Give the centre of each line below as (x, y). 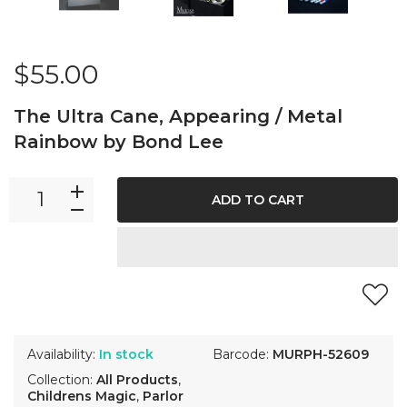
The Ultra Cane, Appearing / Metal (178, 116)
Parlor (163, 396)
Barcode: (243, 354)
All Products (137, 379)
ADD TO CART (258, 199)
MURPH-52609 (321, 354)
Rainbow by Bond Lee (119, 141)
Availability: (63, 354)
